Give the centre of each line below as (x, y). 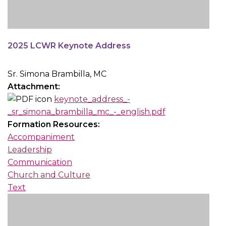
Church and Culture (49, 175)
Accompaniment (41, 137)
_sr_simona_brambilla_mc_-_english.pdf (87, 112)
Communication (40, 162)
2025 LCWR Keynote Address (69, 46)
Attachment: (35, 87)
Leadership (30, 150)
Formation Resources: (55, 125)
